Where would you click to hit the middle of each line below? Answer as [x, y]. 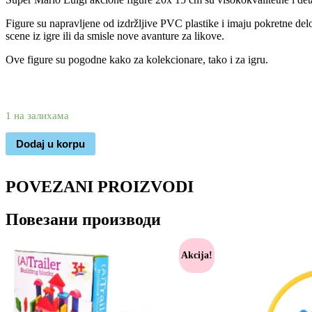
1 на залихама [37, 116]
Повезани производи [83, 220]
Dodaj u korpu [50, 143]
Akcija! [196, 255]
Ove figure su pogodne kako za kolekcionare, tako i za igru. [137, 60]
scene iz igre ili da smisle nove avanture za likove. [115, 36]
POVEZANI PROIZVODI [100, 187]
